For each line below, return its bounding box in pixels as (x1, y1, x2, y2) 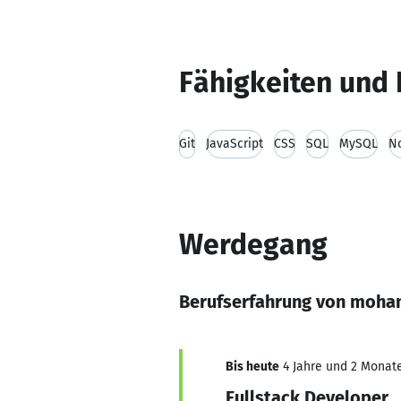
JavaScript (206, 136, 263, 151)
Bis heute (226, 359, 279, 374)
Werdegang (179, 227, 328, 261)
